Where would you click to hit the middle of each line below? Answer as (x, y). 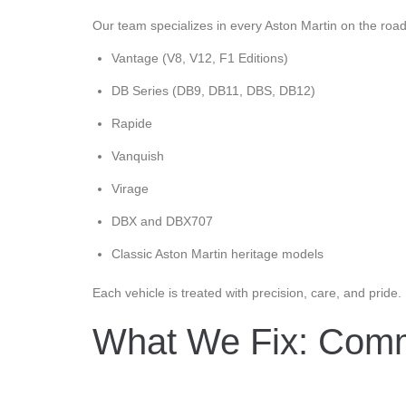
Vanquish (138, 155)
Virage (130, 188)
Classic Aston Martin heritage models (217, 253)
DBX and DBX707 (162, 221)
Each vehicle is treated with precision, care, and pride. (247, 292)
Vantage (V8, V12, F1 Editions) (200, 58)
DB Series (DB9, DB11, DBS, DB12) (213, 90)
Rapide (132, 123)
